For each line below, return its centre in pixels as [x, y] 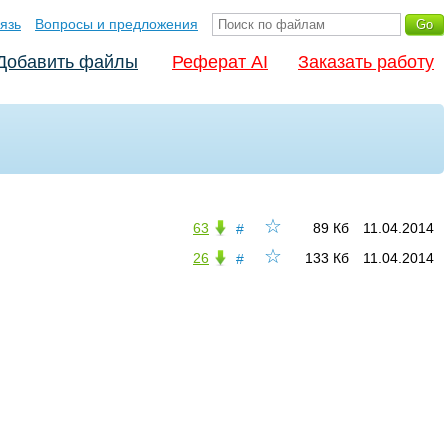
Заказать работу [366, 62]
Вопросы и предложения [116, 24]
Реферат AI [220, 62]
